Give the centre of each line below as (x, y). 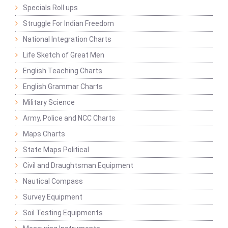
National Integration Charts (67, 39)
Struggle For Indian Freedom (68, 24)
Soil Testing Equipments (63, 213)
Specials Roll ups (50, 8)
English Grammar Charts (63, 87)
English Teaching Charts (63, 71)
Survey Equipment (53, 197)
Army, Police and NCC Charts (69, 118)
